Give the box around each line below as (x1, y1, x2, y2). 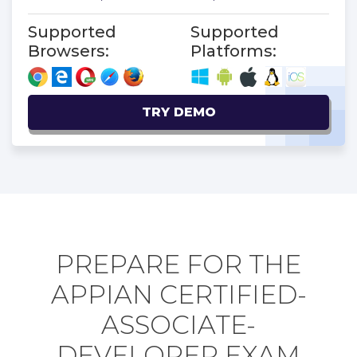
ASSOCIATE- (101, 308, 256, 340)
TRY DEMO (141, 104, 216, 120)
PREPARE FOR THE (56, 248, 301, 280)
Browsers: (28, 41, 109, 61)
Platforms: (190, 41, 277, 61)
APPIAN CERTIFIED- (50, 278, 307, 310)
